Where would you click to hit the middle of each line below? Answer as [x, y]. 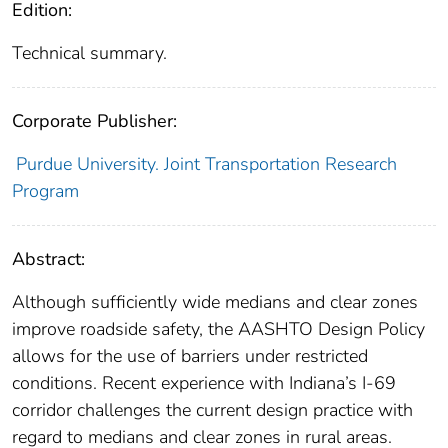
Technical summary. [89, 53]
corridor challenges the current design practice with [212, 410]
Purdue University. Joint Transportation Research [206, 164]
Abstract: [48, 259]
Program [45, 191]
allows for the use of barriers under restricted [190, 356]
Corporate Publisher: [94, 121]
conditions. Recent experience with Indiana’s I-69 [204, 383]
